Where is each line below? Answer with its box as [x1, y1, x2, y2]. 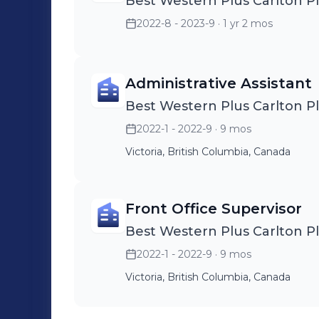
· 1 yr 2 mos [215, 17, 273, 30]
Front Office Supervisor [125, 200, 302, 217]
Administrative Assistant [125, 75, 312, 92]
